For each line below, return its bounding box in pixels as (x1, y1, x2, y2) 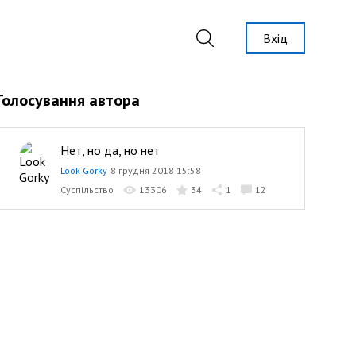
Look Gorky (60, 164, 107, 176)
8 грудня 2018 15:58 (110, 164, 201, 176)
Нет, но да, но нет (60, 142, 160, 158)
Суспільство (60, 184, 114, 195)
